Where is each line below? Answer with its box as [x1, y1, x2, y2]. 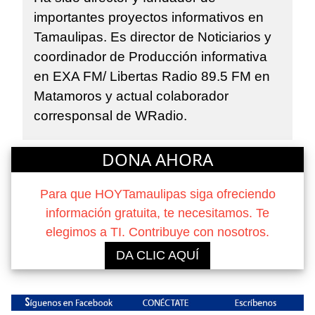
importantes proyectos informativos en [34, 10, 264, 25]
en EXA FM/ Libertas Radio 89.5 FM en [34, 69, 270, 84]
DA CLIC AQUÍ [116, 247, 199, 262]
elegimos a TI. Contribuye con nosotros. [46, 224, 269, 239]
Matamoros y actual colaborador [34, 89, 229, 104]
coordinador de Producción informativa [34, 49, 267, 65]
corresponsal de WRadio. [34, 108, 187, 124]
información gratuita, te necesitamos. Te [46, 205, 269, 220]
